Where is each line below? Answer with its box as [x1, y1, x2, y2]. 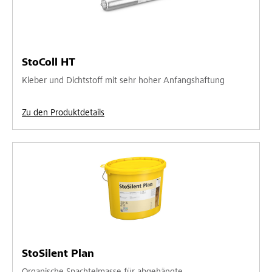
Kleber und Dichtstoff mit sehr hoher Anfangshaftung [22, 76, 225, 86]
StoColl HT [22, 57, 75, 69]
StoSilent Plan [22, 248, 94, 260]
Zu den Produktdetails [22, 108, 104, 118]
